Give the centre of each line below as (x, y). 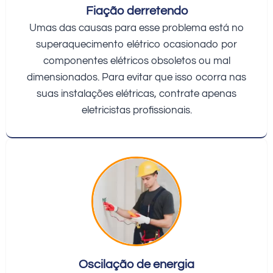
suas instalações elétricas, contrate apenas (136, 94)
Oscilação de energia (136, 264)
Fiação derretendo (136, 11)
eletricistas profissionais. (136, 110)
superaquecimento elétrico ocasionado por (136, 44)
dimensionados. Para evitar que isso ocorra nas (136, 77)
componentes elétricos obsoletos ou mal (136, 61)
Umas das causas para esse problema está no (136, 28)
